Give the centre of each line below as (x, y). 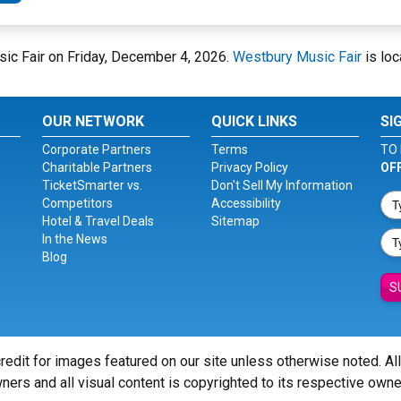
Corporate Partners (97, 149)
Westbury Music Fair (297, 57)
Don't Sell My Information (282, 185)
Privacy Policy (249, 167)
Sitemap (235, 221)
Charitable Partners (98, 167)
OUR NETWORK (94, 121)
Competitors (78, 203)
